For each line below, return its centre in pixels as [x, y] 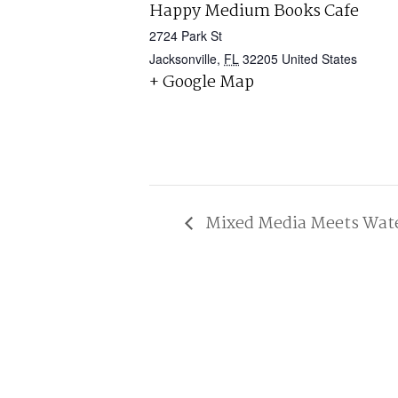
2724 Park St [186, 36]
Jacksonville [183, 59]
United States [319, 59]
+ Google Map [202, 83]
